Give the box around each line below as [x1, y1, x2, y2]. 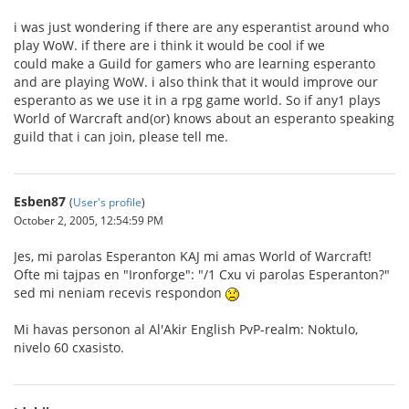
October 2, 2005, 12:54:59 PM [14, 213, 163, 227]
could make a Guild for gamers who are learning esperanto [14, 55, 375, 72]
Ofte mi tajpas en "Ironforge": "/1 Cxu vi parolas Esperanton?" [14, 266, 390, 283]
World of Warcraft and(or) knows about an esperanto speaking [14, 110, 394, 127]
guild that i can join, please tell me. [14, 128, 228, 145]
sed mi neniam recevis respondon [14, 284, 225, 301]
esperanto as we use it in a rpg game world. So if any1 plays [14, 91, 381, 109]
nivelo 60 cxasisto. [14, 339, 124, 356]
